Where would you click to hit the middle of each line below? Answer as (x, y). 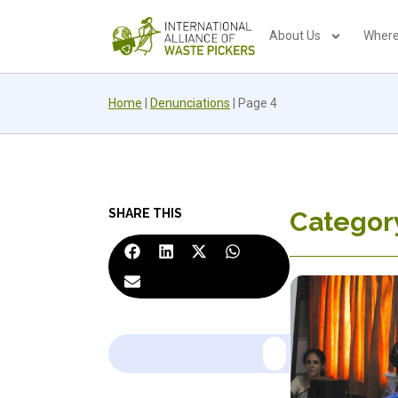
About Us (295, 36)
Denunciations (190, 103)
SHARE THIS (145, 213)
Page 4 (258, 103)
